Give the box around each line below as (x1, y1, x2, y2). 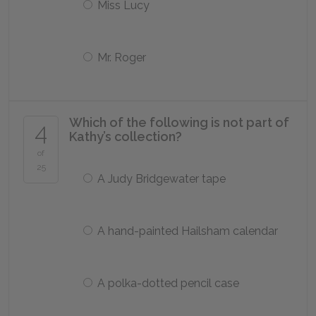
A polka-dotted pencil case (97, 276, 239, 290)
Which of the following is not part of (69, 115, 289, 130)
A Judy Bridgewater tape (97, 172, 226, 186)
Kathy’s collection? (69, 129, 182, 144)
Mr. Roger (97, 51, 146, 64)
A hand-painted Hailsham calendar (97, 224, 278, 238)
